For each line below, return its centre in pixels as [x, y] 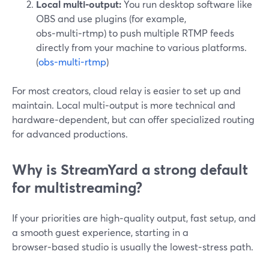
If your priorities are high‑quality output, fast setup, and [134, 218]
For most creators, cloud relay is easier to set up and [126, 90]
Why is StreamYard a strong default [130, 169]
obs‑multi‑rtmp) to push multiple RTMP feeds [135, 33]
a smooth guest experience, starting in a [100, 232]
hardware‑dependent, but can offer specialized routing [133, 119]
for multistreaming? [77, 187]
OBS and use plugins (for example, [111, 18]
